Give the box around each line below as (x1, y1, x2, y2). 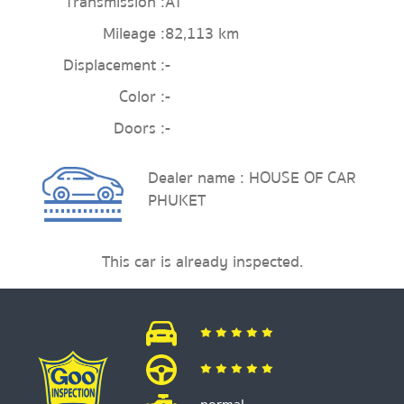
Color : (119, 85, 166, 109)
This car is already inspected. (101, 249, 303, 274)
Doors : (114, 116, 166, 141)
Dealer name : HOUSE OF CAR (147, 166, 356, 190)
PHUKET (147, 188, 206, 213)
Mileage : (103, 22, 166, 46)
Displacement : (63, 53, 166, 78)
